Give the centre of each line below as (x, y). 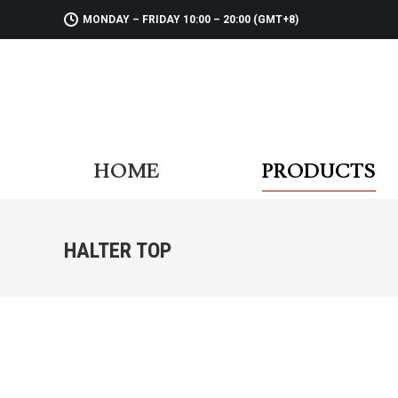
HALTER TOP (118, 250)
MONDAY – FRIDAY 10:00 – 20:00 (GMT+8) (191, 20)
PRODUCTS (319, 172)
